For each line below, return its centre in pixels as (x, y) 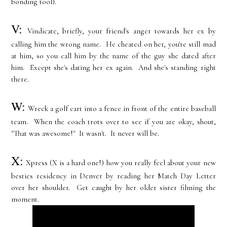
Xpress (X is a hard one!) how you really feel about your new (120, 163)
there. (20, 79)
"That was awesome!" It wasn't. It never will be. (85, 134)
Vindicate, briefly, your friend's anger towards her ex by (121, 31)
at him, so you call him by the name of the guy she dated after (113, 56)
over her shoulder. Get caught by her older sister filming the (113, 188)
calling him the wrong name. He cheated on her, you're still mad (113, 44)
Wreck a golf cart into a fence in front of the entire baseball (122, 109)
